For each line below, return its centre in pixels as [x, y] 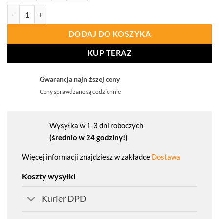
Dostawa [166, 157]
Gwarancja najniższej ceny [80, 79]
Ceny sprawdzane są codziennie [80, 92]
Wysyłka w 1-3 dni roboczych [96, 125]
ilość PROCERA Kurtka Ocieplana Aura [66, 10]
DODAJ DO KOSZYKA [109, 33]
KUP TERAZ [109, 53]
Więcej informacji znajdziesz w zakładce [87, 157]
